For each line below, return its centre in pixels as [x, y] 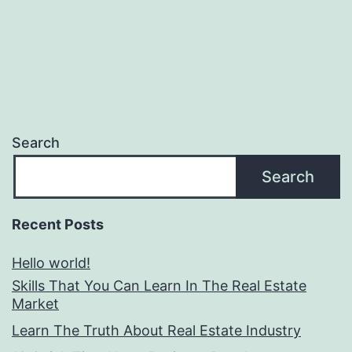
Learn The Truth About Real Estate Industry [156, 331]
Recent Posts [58, 225]
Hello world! [51, 263]
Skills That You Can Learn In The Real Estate [159, 286]
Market [35, 304]
